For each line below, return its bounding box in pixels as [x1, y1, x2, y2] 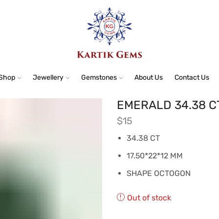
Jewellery [32, 73, 64, 82]
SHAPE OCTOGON [127, 168, 191, 178]
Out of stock [127, 193, 171, 202]
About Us [134, 73, 163, 82]
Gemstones [81, 73, 117, 82]
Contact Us [174, 73, 209, 82]
